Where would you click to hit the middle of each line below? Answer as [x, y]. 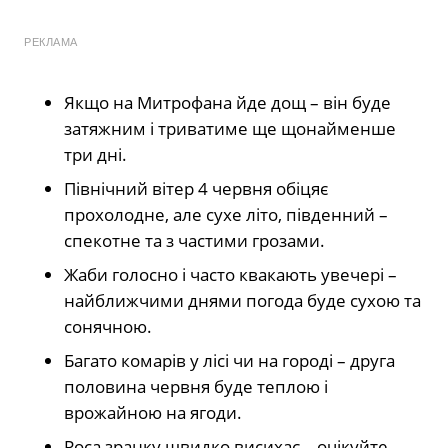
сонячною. [108, 326]
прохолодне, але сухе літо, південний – [226, 214]
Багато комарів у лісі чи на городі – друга [229, 360]
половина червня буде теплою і [196, 386]
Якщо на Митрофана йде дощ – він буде [227, 102]
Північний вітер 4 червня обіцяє [196, 188]
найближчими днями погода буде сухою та [242, 300]
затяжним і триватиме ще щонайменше [230, 128]
